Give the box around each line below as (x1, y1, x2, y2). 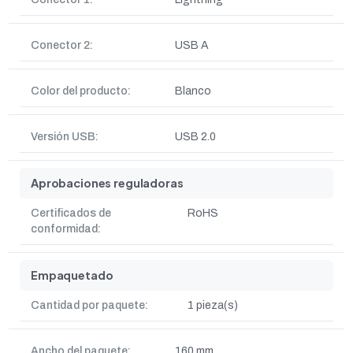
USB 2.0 (175, 131, 216, 143)
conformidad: (31, 223, 101, 235)
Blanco (175, 85, 211, 97)
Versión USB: (31, 131, 98, 143)
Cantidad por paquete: (31, 299, 148, 311)
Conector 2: (31, 39, 93, 51)
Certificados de (31, 207, 111, 219)
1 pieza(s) (188, 299, 238, 311)
